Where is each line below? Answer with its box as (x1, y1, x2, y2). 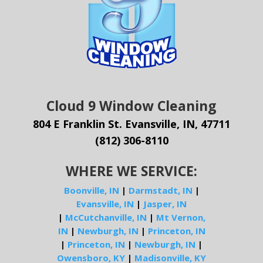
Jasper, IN (143, 197, 187, 210)
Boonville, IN (63, 184, 119, 196)
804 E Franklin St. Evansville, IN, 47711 (33, 116, 230, 131)
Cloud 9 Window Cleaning (46, 96, 217, 115)
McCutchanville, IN (65, 211, 147, 223)
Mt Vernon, (156, 211, 205, 223)
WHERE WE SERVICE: (66, 161, 197, 180)
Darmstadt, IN (128, 184, 193, 196)
